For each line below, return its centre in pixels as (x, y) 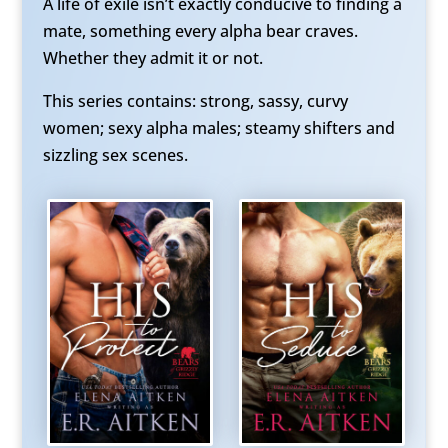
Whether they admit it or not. (152, 58)
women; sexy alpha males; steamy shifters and (218, 128)
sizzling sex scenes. (115, 155)
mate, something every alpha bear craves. (200, 31)
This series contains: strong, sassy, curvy (195, 101)
